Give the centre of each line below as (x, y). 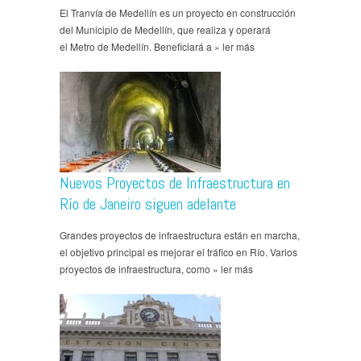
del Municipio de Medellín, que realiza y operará (165, 29)
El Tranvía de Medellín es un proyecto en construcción (178, 12)
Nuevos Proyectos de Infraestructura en (175, 183)
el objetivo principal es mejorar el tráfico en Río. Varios (178, 251)
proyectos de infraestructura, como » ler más (156, 268)
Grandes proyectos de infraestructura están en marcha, (180, 234)
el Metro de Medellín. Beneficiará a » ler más (157, 46)
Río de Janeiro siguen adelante (148, 203)
